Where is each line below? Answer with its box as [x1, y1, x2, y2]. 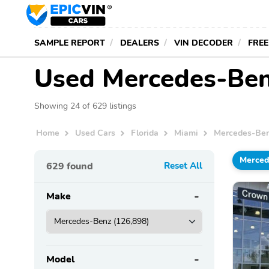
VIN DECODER [174, 37, 233, 49]
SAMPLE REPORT [34, 37, 105, 49]
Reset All [164, 159, 202, 172]
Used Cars [75, 127, 116, 139]
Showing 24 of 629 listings [34, 100, 136, 112]
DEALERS [120, 37, 159, 49]
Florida [131, 127, 159, 139]
